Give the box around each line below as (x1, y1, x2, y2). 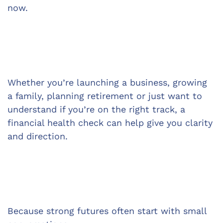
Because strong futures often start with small (7, 206, 210, 216)
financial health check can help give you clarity (7, 117, 216, 128)
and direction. (7, 131, 68, 141)
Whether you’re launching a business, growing (7, 77, 210, 88)
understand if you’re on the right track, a (7, 104, 188, 114)
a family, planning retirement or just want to (7, 91, 205, 101)
